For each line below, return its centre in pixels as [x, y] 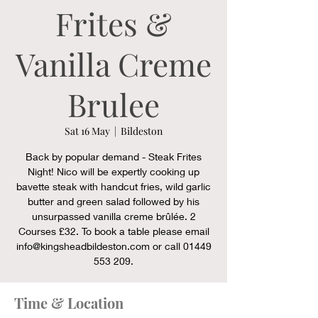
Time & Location [69, 303]
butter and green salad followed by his [114, 201]
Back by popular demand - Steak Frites [114, 157]
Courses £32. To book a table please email [114, 231]
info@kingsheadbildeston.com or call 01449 [114, 246]
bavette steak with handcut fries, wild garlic [114, 186]
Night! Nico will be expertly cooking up [114, 171]
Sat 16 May [87, 131]
